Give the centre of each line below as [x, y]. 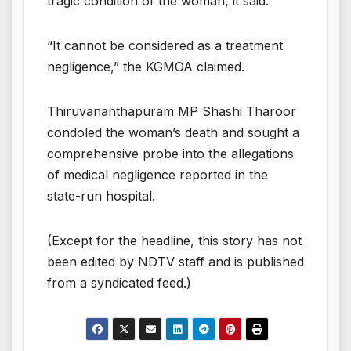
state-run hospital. [103, 195]
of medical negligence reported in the [157, 174]
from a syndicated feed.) [119, 282]
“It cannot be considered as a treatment [165, 45]
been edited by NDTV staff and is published [175, 261]
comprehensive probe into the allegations [170, 153]
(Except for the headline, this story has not [174, 240]
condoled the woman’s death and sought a [173, 132]
